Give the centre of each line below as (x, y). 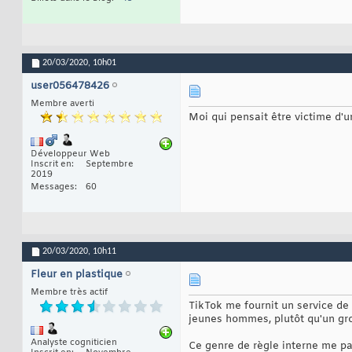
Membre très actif (69, 293)
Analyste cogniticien (74, 343)
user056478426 (70, 86)
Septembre (110, 165)
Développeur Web (70, 154)
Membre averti (62, 104)
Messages (53, 187)
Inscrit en (51, 165)
